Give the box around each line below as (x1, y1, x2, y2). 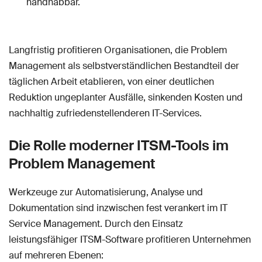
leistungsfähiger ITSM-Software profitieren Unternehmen (9, 233, 251, 246)
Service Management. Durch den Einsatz (9, 218, 183, 230)
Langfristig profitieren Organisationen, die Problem (9, 44, 227, 57)
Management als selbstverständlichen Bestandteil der (9, 60, 239, 73)
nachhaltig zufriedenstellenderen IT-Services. (9, 107, 202, 120)
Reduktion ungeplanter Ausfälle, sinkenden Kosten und (9, 91, 243, 104)
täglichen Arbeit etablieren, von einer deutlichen (9, 75, 214, 88)
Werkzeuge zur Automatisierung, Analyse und (9, 186, 203, 199)
